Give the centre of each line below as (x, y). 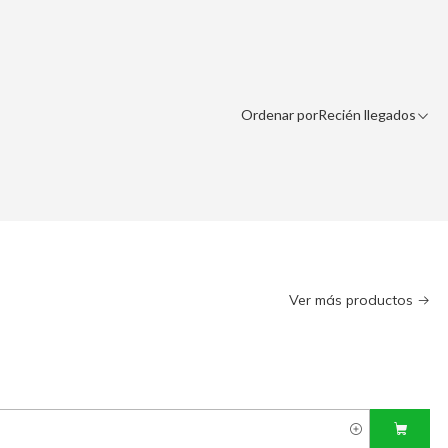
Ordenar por (280, 115)
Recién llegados (367, 115)
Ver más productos (351, 300)
